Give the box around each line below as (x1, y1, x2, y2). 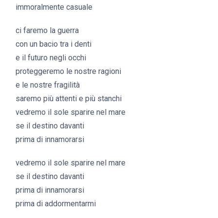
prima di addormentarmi (16, 199, 96, 208)
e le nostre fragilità (16, 80, 80, 90)
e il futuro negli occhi (16, 53, 86, 62)
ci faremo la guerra (16, 26, 79, 35)
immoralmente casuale (16, 2, 92, 12)
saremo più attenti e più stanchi (16, 94, 122, 103)
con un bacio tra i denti (16, 39, 91, 49)
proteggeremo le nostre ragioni (16, 67, 121, 76)
